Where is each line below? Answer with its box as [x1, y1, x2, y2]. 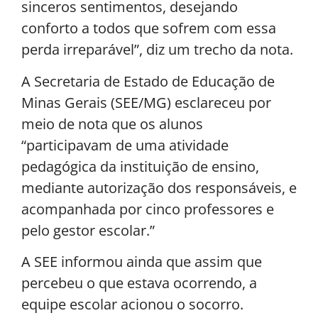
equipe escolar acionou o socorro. [21, 295, 243, 314]
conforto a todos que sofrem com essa [21, 18, 276, 38]
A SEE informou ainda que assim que [21, 252, 262, 272]
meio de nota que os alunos [21, 114, 203, 133]
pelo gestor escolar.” [21, 220, 155, 240]
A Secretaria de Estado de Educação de [21, 71, 275, 91]
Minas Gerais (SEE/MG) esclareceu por [21, 92, 271, 112]
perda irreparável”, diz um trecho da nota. [21, 40, 293, 60]
